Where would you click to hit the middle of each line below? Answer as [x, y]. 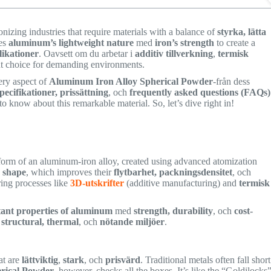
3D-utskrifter [97, 183]
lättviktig [40, 260]
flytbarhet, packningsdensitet [173, 172]
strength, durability [174, 211]
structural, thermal [40, 221]
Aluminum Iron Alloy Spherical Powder [131, 82]
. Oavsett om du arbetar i [87, 54]
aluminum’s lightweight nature [71, 43]
